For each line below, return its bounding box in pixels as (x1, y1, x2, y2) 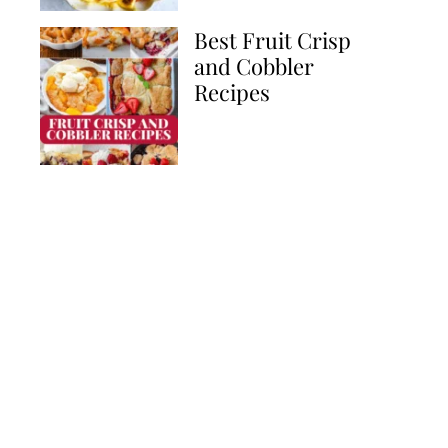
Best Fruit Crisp (194, 25, 351, 55)
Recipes (194, 77, 270, 107)
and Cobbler (194, 51, 314, 81)
